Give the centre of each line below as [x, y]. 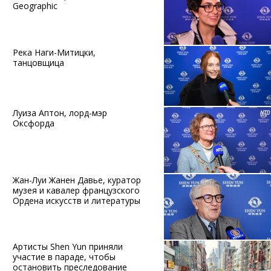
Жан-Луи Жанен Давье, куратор [77, 180]
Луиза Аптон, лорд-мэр [60, 113]
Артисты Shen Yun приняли [67, 247]
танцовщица [38, 62]
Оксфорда [33, 123]
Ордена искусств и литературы [76, 200]
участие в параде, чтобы [64, 257]
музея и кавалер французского [76, 190]
